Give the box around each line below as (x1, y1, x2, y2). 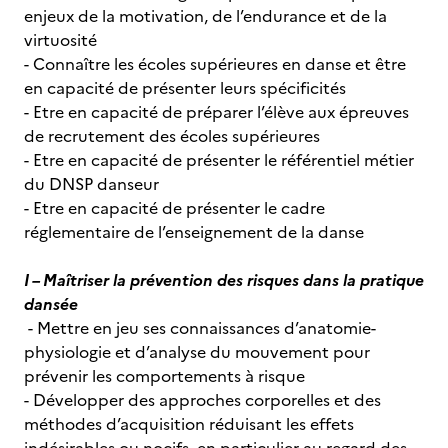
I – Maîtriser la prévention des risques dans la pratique (24, 268, 424, 292)
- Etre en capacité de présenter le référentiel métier (24, 148, 414, 172)
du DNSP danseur (24, 172, 159, 196)
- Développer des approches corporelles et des (24, 388, 381, 412)
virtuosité (24, 28, 97, 52)
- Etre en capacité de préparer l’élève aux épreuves (24, 100, 409, 124)
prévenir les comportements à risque (24, 364, 305, 388)
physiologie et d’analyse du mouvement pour (24, 340, 370, 364)
